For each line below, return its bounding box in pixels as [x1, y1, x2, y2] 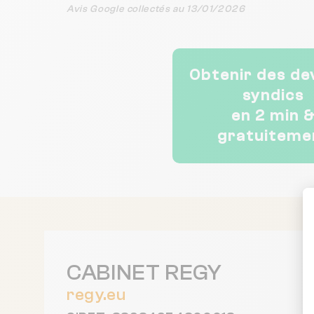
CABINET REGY [67, 259, 222, 285]
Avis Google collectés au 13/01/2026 [67, 3, 245, 15]
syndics [243, 86, 305, 104]
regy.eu [67, 285, 126, 304]
